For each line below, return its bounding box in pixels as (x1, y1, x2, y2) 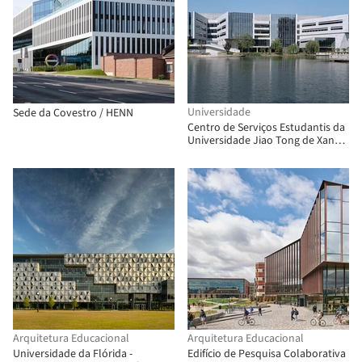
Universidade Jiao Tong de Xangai (187, 133, 348, 149)
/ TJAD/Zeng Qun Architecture (187, 145, 330, 162)
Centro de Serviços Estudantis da (187, 120, 345, 136)
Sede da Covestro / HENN (13, 105, 133, 121)
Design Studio (187, 158, 254, 175)
